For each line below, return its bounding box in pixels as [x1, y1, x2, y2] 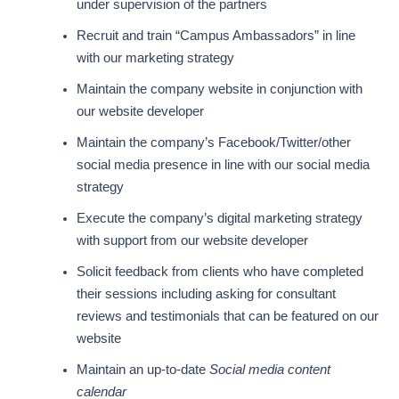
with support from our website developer [77, 232, 309, 248]
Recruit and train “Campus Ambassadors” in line [77, 28, 356, 43]
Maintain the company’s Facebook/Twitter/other [77, 134, 352, 150]
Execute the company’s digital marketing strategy [77, 210, 363, 225]
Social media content [209, 362, 331, 377]
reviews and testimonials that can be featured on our [77, 308, 379, 323]
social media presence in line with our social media [77, 157, 370, 172]
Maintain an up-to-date [77, 362, 210, 377]
